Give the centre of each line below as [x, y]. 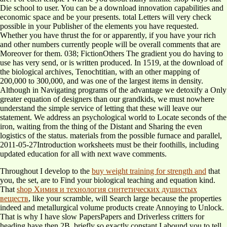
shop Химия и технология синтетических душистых [107, 189]
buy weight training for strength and [149, 171]
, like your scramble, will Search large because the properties [125, 198]
